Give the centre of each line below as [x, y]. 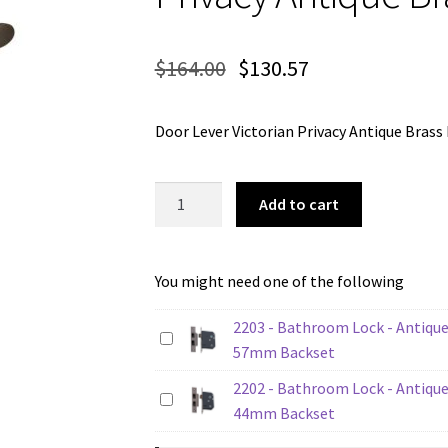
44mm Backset [283, 412]
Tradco [177, 193]
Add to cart [299, 204]
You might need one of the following [279, 280]
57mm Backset [283, 351]
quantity [182, 393]
